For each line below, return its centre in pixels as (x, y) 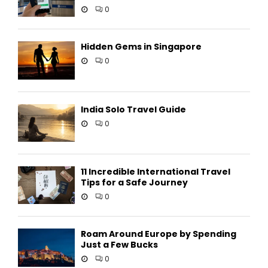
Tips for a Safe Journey (134, 182)
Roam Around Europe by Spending (159, 234)
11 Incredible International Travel (156, 171)
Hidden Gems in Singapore (141, 47)
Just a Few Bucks (119, 245)
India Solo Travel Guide (133, 109)
